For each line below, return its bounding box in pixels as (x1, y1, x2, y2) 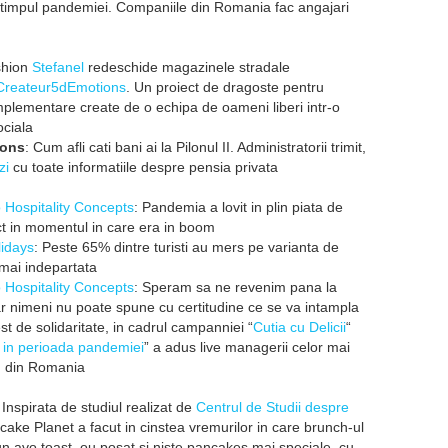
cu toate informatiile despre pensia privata (9, 159, 278, 175)
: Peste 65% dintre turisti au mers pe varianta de (34, 239, 339, 255)
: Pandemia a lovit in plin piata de (134, 199, 343, 215)
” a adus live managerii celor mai (144, 339, 350, 355)
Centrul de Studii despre (196, 399, 349, 415)
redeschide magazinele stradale (84, 59, 290, 75)
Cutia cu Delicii (253, 319, 346, 335)
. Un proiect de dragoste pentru (126, 79, 324, 95)
